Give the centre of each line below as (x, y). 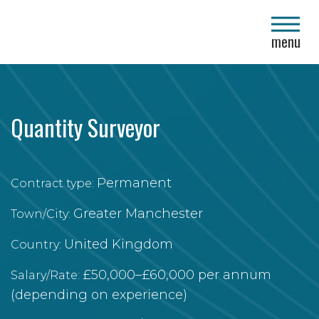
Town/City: (41, 214)
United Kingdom (119, 244)
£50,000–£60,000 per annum (177, 275)
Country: (36, 245)
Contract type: (52, 183)
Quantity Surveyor (85, 127)
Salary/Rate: (45, 275)
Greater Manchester (138, 214)
